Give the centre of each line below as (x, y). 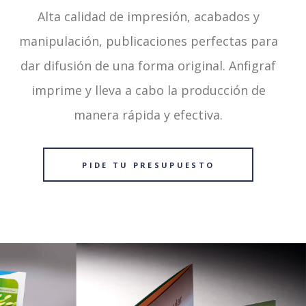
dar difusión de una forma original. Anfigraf (149, 66)
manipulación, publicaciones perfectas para (148, 41)
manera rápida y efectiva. (149, 115)
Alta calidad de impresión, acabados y (148, 16)
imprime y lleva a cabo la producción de (148, 90)
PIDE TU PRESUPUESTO (149, 165)
